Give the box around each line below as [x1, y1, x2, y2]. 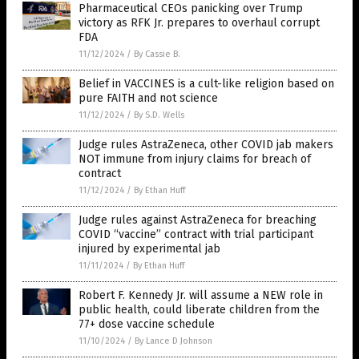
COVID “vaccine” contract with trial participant [79, 227, 313, 241]
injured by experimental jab [79, 241, 220, 256]
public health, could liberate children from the [79, 302, 320, 317]
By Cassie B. [134, 48, 180, 59]
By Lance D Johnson [135, 335, 212, 346]
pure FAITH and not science [79, 91, 218, 105]
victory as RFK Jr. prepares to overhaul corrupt [79, 15, 320, 30]
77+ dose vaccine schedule [79, 317, 215, 331]
